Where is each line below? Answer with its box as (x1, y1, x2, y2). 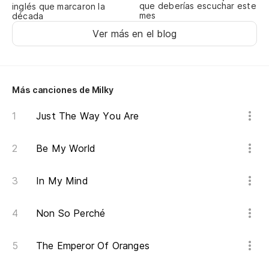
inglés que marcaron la (12, 1, 105, 12)
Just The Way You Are (36, 110, 139, 122)
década (12, 11, 44, 22)
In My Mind (36, 175, 88, 187)
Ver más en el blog (92, 28, 177, 40)
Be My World (36, 142, 95, 155)
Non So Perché (36, 207, 106, 220)
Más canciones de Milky (12, 85, 114, 95)
